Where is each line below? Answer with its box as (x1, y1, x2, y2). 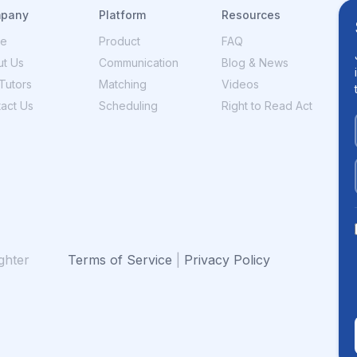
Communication (99, 56, 179, 69)
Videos (222, 77, 260, 91)
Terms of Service (68, 252, 173, 269)
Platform (99, 8, 147, 22)
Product (99, 34, 141, 48)
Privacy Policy (184, 252, 271, 269)
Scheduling (99, 99, 159, 112)
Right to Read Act (222, 99, 313, 112)
